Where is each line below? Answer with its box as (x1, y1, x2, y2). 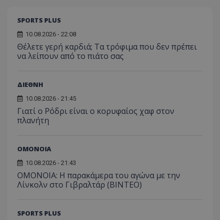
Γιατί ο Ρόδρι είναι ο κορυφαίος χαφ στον (17, 106, 174, 117)
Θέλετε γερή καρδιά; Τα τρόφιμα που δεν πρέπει (17, 41, 197, 53)
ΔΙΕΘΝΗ (17, 80, 43, 89)
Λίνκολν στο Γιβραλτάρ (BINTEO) (17, 179, 142, 191)
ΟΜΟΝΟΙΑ (17, 144, 51, 154)
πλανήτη (17, 115, 49, 126)
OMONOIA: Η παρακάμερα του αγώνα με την (17, 170, 180, 181)
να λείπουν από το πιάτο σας (17, 51, 124, 62)
